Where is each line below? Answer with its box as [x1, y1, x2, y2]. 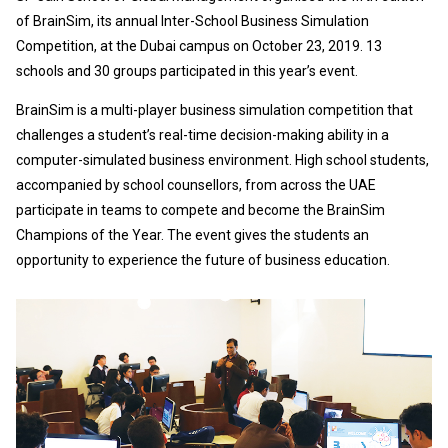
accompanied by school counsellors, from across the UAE [16, 176, 376, 193]
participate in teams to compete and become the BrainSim [16, 201, 385, 218]
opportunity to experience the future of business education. [16, 251, 390, 268]
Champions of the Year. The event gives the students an [16, 226, 369, 243]
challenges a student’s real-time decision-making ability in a [16, 126, 389, 143]
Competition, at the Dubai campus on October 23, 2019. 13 [16, 37, 382, 54]
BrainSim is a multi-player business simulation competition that [16, 101, 413, 118]
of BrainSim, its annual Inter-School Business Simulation [16, 12, 369, 29]
